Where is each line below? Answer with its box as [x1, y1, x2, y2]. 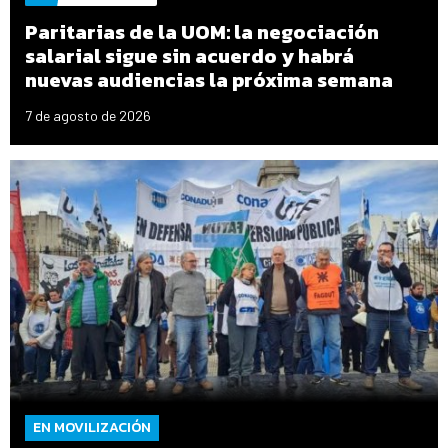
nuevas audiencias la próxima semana [25, 65, 393, 96]
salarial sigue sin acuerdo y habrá [25, 41, 354, 72]
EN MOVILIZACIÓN [33, 416, 151, 438]
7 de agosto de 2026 [25, 107, 151, 125]
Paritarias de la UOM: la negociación [25, 17, 379, 48]
